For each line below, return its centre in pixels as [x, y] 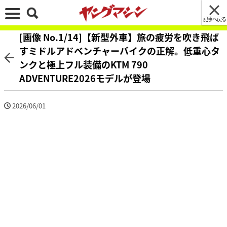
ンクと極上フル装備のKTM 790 [84, 64]
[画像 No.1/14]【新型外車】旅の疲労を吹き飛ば [119, 37]
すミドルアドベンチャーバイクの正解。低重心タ [120, 51]
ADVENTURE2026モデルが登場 [85, 78]
